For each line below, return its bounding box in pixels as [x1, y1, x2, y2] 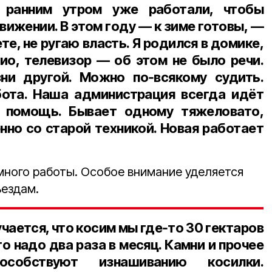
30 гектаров [183, 219, 263, 236]
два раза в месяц [49, 236, 159, 253]
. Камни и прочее [158, 236, 264, 253]
